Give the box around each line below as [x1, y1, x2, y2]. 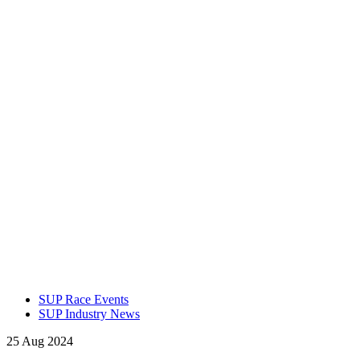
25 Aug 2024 [6, 334, 73, 349]
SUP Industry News [39, 307, 140, 321]
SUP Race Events [39, 292, 129, 307]
